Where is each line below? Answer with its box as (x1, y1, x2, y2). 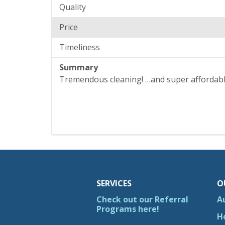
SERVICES (96, 177, 132, 189)
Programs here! (96, 203, 159, 215)
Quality (59, 1, 86, 13)
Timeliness (59, 41, 100, 53)
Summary (59, 61, 98, 73)
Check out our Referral (96, 194, 188, 205)
